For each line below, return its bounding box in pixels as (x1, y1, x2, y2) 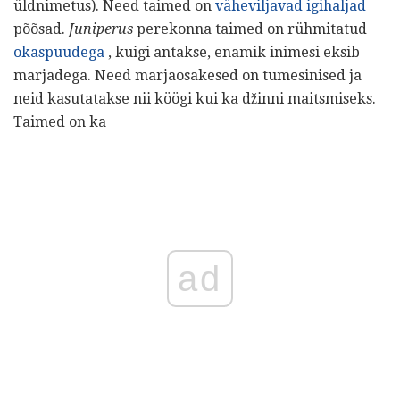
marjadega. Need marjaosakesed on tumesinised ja (13, 66, 362, 84)
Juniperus (69, 20, 133, 37)
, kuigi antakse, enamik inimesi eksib (104, 43, 360, 61)
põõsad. (13, 20, 69, 37)
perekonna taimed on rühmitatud (133, 20, 367, 37)
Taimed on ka (13, 112, 106, 130)
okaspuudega (13, 43, 104, 61)
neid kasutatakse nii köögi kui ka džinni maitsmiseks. (13, 89, 376, 107)
